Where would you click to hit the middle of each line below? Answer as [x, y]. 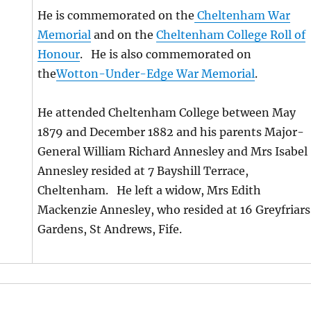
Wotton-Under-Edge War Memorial [156, 74]
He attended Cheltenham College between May [167, 112]
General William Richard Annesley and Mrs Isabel [173, 151]
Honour [59, 54]
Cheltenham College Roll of [231, 35]
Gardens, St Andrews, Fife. [110, 229]
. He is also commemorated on [166, 54]
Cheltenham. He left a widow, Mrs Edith [150, 190]
